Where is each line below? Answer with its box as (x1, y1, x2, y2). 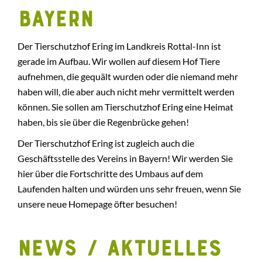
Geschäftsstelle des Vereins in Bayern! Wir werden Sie (18, 153, 233, 164)
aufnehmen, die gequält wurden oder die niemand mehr (18, 71, 238, 82)
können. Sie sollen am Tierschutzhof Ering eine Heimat (18, 101, 233, 112)
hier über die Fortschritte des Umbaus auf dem (18, 168, 203, 179)
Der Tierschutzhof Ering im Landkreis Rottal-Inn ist (18, 40, 221, 51)
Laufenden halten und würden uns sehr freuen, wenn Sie (18, 183, 241, 194)
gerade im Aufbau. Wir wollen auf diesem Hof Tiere (18, 56, 220, 67)
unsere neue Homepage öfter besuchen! (18, 198, 177, 209)
